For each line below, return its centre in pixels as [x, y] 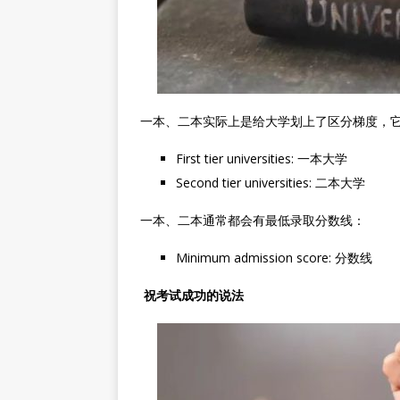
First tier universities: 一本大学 [262, 158]
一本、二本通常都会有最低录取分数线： [253, 220]
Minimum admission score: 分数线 [274, 258]
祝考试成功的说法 [192, 295]
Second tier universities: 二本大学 [271, 183]
